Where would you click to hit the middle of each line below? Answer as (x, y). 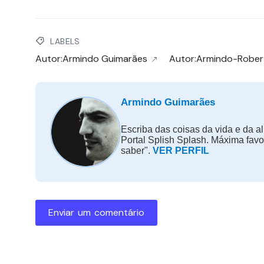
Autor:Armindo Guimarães (91, 59)
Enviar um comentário (96, 213)
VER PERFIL (181, 151)
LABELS (64, 41)
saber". (137, 151)
